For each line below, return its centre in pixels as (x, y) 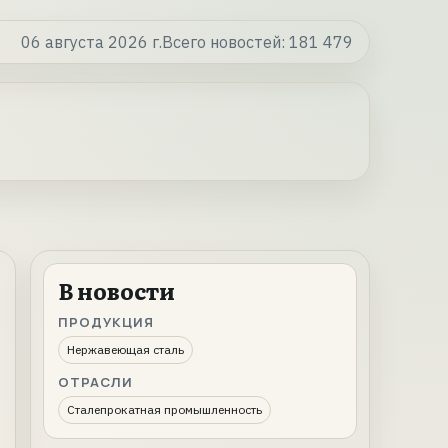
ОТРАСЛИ (96, 382)
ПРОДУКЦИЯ (106, 322)
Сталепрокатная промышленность (164, 409)
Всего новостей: (225, 42)
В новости (116, 290)
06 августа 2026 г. (91, 42)
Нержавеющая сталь (125, 349)
